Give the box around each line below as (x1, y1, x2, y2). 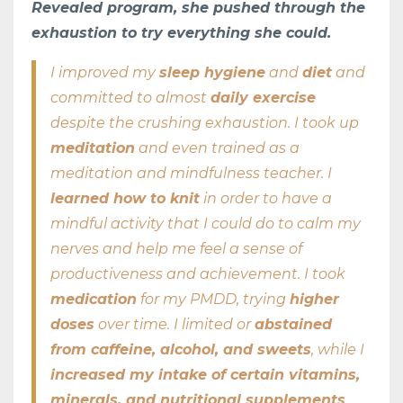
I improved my (50, 63, 159, 81)
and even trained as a (135, 139, 300, 157)
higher (290, 290, 339, 308)
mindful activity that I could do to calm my (50, 214, 361, 232)
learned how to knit (50, 189, 200, 207)
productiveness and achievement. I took (50, 264, 345, 282)
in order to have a (200, 189, 332, 207)
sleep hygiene (159, 63, 265, 81)
